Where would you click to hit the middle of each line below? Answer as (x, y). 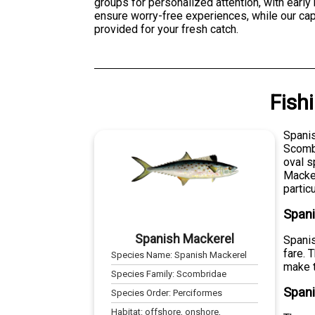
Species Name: (143, 255)
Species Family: (144, 274)
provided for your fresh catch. (167, 29)
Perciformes (198, 292)
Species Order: (142, 292)
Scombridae (202, 274)
